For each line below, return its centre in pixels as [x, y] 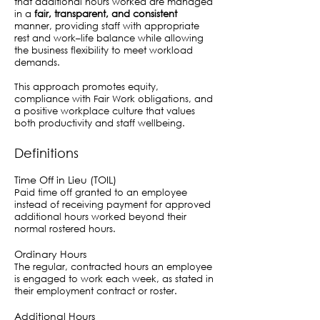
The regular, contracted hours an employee [113, 267]
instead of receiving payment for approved [112, 205]
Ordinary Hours [50, 254]
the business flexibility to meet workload [104, 50]
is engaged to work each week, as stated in [114, 279]
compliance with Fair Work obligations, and [114, 99]
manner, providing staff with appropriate [107, 26]
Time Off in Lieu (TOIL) [65, 180]
